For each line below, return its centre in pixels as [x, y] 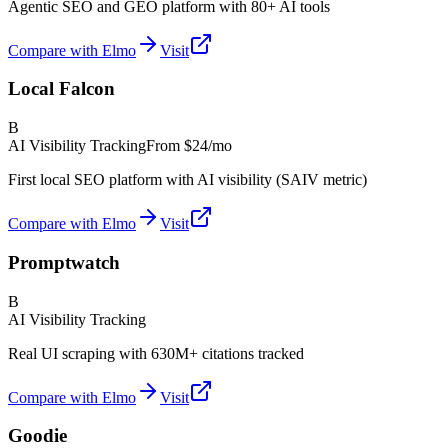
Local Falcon [61, 89]
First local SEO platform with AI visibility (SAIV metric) [187, 180]
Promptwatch [64, 262]
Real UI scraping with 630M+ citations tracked [156, 353]
